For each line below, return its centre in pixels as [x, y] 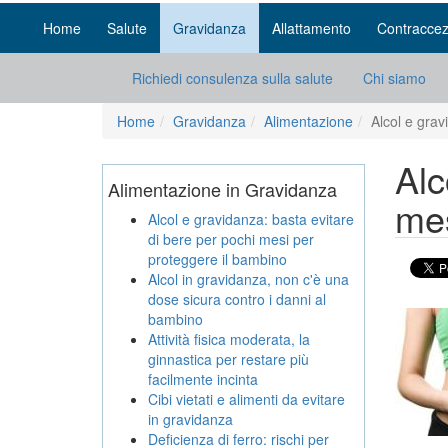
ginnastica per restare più [228, 359]
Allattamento [311, 28]
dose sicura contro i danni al [237, 299]
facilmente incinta [203, 379]
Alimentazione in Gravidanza [222, 189]
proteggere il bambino [217, 259]
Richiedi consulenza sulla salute [232, 78]
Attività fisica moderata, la [229, 339]
